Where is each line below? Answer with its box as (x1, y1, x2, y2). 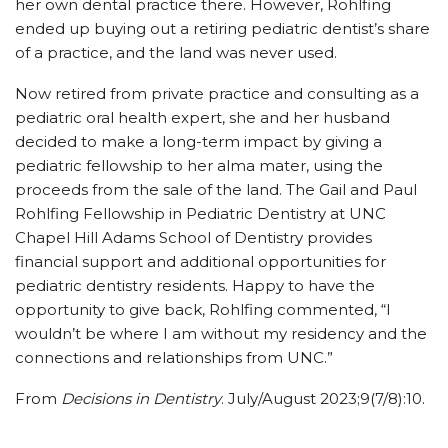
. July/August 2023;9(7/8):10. (221, 389, 425, 408)
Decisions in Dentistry (61, 389, 221, 408)
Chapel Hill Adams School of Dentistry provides (15, 228, 372, 247)
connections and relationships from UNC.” (15, 348, 333, 367)
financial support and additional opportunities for (15, 252, 386, 271)
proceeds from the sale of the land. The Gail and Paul (15, 180, 417, 199)
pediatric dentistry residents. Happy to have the (15, 276, 375, 295)
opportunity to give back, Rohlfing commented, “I (15, 300, 391, 319)
